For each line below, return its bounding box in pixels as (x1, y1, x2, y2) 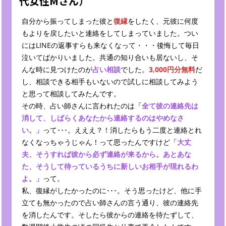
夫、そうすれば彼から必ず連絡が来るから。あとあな (22, 149, 191, 159)
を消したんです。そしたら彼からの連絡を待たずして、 (22, 210, 198, 220)
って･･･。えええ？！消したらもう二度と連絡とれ (43, 125, 202, 135)
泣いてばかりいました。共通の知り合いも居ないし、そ (22, 52, 198, 63)
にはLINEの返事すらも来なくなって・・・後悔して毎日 (22, 40, 199, 50)
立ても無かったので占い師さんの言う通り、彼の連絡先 (22, 198, 198, 208)
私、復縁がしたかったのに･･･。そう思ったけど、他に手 (22, 186, 202, 196)
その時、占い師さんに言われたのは (22, 101, 135, 111)
